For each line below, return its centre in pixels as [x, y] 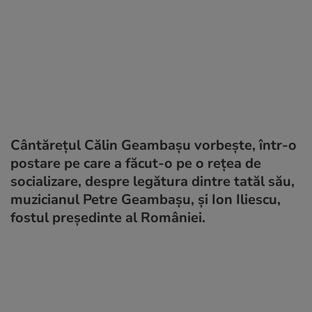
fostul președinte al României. [108, 217]
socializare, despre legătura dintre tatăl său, [153, 181]
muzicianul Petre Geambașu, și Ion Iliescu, [146, 199]
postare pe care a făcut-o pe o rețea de [136, 163]
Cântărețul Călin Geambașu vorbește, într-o [154, 145]
